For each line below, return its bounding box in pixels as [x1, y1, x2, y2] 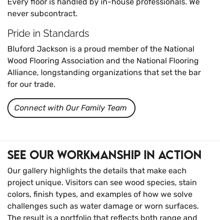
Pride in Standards [7, 27, 89, 40]
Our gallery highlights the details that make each [7, 166, 187, 176]
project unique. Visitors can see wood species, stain [7, 178, 197, 188]
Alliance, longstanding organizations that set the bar [7, 68, 201, 78]
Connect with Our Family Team [14, 103, 127, 113]
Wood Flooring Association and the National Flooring [7, 56, 199, 66]
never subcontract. [7, 9, 78, 19]
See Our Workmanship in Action [7, 147, 205, 162]
